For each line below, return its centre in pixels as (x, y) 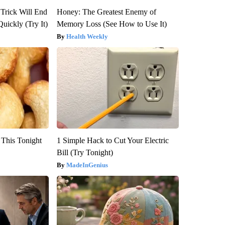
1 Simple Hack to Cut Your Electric (113, 141)
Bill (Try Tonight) (85, 153)
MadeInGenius (87, 165)
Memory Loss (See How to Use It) (111, 24)
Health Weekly (87, 37)
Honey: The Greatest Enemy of (106, 12)
